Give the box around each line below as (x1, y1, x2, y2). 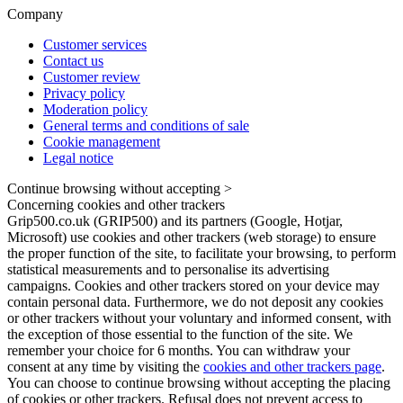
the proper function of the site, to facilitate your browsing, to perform (7, 245, 396, 261)
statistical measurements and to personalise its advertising (7, 261, 329, 277)
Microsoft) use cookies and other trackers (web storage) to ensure (7, 228, 376, 245)
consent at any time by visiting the (7, 358, 203, 374)
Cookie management (43, 133, 160, 149)
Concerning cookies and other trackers (7, 196, 225, 212)
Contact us (43, 52, 103, 68)
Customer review (43, 68, 140, 85)
